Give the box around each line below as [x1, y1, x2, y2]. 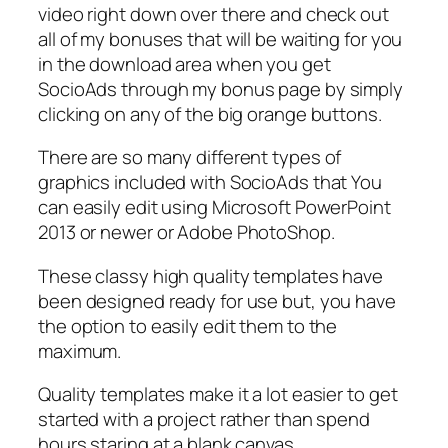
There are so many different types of [38, 144, 342, 171]
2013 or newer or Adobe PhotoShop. [38, 219, 335, 246]
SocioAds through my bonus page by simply [38, 75, 403, 102]
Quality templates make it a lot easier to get [38, 381, 398, 408]
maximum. [38, 337, 122, 364]
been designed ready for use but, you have [38, 287, 396, 314]
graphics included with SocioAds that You [38, 169, 382, 196]
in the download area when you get [38, 50, 331, 77]
